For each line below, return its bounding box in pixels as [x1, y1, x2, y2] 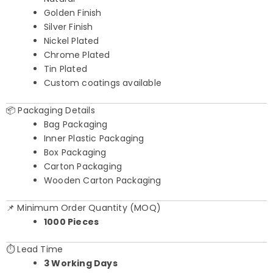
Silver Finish [44, 21, 93, 34]
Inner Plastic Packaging [44, 132, 144, 145]
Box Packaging [44, 146, 107, 159]
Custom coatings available [44, 77, 161, 90]
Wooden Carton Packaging [44, 174, 161, 187]
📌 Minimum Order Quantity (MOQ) [6, 202, 161, 214]
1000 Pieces [44, 216, 99, 229]
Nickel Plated [44, 35, 99, 48]
